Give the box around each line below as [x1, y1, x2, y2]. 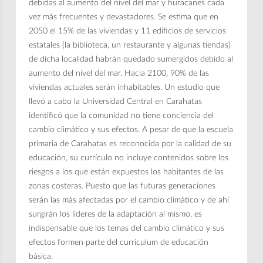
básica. [29, 252, 53, 261]
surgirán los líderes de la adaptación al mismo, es [29, 210, 203, 218]
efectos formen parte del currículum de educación [29, 238, 209, 247]
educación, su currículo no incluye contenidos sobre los [29, 153, 229, 162]
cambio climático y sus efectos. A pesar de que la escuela [29, 125, 234, 134]
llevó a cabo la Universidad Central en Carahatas [29, 97, 203, 106]
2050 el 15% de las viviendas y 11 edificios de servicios [29, 26, 227, 35]
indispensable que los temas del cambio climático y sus [29, 224, 225, 232]
